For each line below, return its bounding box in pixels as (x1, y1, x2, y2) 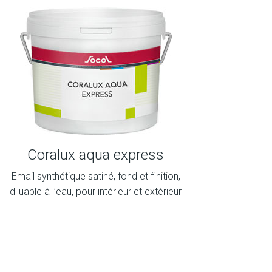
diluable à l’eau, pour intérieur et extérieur (10, 186, 182, 197)
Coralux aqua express (27, 146, 165, 163)
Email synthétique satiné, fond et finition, (11, 171, 180, 182)
